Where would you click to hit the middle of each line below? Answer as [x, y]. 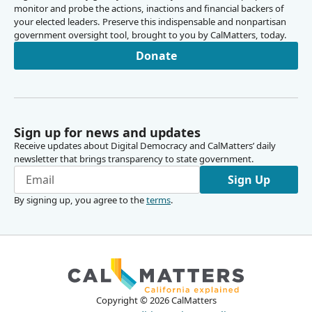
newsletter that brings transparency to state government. [134, 159]
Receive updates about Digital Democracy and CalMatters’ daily [145, 146]
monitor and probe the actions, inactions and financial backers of [149, 9]
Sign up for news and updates [107, 133]
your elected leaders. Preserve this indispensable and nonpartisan [150, 22]
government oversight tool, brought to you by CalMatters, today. [150, 35]
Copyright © [123, 301]
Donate [156, 55]
